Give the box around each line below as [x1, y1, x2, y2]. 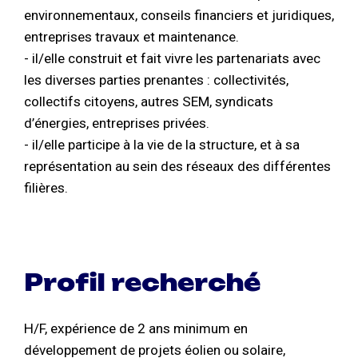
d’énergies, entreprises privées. [24, 115, 209, 132]
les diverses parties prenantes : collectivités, [24, 72, 288, 89]
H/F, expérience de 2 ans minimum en [24, 320, 248, 336]
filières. [24, 180, 68, 197]
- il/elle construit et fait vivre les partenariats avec [24, 50, 320, 67]
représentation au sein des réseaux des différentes [24, 158, 331, 175]
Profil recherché [24, 268, 261, 296]
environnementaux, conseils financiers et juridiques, [24, 7, 334, 24]
